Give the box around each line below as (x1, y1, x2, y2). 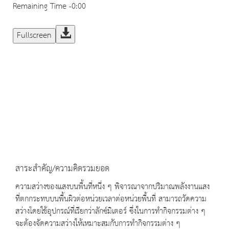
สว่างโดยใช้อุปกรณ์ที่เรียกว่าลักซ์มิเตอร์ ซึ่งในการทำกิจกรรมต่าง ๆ (15, 204, 205, 219)
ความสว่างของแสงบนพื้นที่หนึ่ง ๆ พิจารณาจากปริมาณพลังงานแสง (15, 179, 210, 195)
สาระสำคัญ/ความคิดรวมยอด (15, 161, 109, 177)
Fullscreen (17, 28, 52, 43)
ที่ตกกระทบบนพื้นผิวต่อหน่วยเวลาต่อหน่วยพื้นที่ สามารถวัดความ (15, 192, 207, 207)
